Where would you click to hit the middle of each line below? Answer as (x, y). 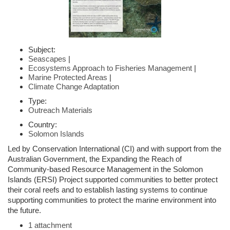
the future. (24, 210)
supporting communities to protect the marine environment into (112, 200)
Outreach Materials (60, 110)
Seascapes (47, 59)
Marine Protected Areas (68, 77)
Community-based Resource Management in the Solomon (105, 169)
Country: (43, 124)
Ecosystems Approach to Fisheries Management (110, 68)
